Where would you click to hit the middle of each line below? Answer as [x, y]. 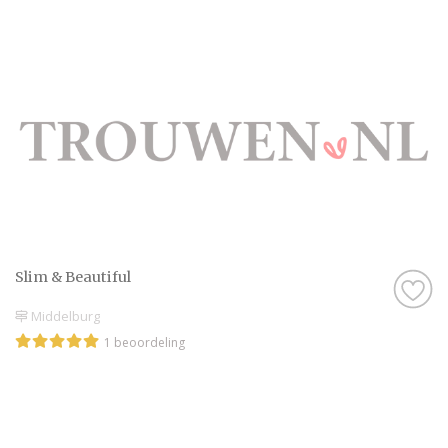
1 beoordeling [144, 343]
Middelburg [64, 316]
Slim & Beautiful [73, 276]
